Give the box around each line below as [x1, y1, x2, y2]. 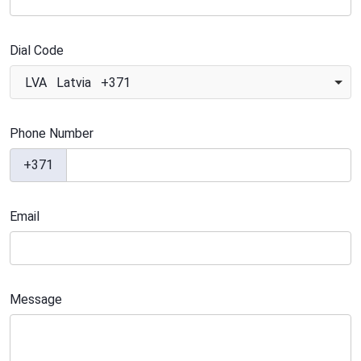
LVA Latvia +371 [25, 75, 131, 90]
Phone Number [10, 126, 93, 141]
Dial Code [10, 43, 64, 58]
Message [10, 292, 62, 307]
